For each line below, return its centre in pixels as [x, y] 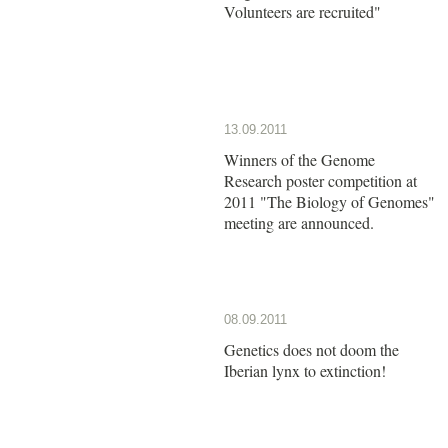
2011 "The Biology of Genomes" [329, 201]
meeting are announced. [299, 222]
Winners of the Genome [299, 159]
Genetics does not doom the [311, 349]
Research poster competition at [320, 180]
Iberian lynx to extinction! [305, 370]
